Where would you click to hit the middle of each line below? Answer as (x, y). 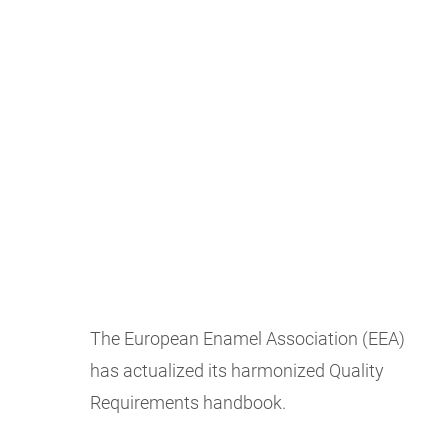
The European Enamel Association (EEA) (247, 339)
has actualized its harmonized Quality (237, 371)
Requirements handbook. (188, 403)
